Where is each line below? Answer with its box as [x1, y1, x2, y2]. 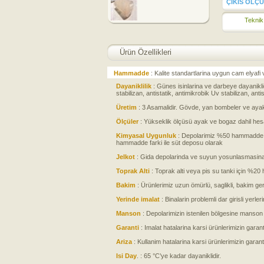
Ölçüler [116, 118, 140, 125]
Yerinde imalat [116, 196, 161, 203]
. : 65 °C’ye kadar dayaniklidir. [137, 252, 221, 259]
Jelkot [116, 153, 137, 160]
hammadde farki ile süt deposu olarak [116, 139, 223, 146]
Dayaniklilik [116, 82, 153, 90]
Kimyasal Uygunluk [116, 132, 178, 139]
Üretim [116, 104, 138, 111]
